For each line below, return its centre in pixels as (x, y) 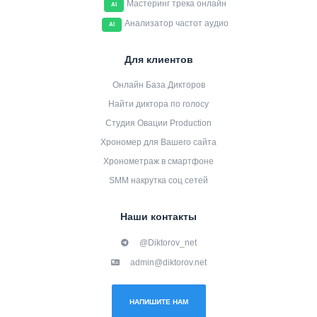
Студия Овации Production (158, 123)
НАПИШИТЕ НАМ (158, 302)
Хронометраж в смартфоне (158, 161)
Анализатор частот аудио (177, 23)
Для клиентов (158, 59)
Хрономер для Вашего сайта (158, 142)
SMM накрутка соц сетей (158, 180)
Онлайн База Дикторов (158, 85)
